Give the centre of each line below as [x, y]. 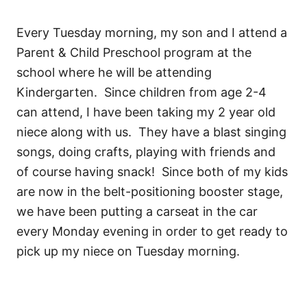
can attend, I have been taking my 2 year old [146, 112]
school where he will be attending [114, 73]
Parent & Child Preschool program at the [134, 53]
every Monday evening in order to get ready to [152, 232]
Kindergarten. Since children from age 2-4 [142, 93]
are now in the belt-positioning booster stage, [150, 192]
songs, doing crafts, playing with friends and [146, 152]
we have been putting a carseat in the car [137, 212]
